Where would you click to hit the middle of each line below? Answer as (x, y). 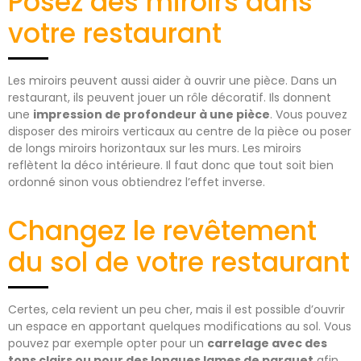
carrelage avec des (267, 344)
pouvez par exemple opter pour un (108, 344)
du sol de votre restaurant (179, 263)
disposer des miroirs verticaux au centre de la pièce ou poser (180, 132)
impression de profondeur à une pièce (151, 115)
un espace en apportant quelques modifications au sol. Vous (180, 327)
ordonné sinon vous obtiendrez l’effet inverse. (137, 183)
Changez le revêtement (162, 231)
